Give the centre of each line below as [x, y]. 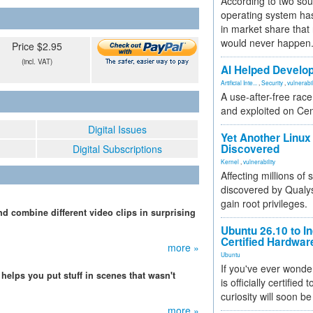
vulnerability [259, 161]
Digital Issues [117, 129]
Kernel [230, 161]
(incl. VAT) [37, 61]
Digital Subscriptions [117, 149]
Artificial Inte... [239, 82]
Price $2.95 [37, 46]
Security [272, 82]
